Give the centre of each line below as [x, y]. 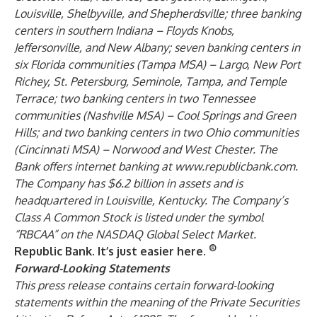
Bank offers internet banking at [94, 166]
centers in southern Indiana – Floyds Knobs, [124, 30]
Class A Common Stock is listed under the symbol [139, 217]
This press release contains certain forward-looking [144, 285]
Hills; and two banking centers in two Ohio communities [156, 132]
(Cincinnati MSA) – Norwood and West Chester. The [146, 149]
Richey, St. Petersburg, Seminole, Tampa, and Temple [150, 81]
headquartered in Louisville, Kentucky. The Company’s [151, 200]
